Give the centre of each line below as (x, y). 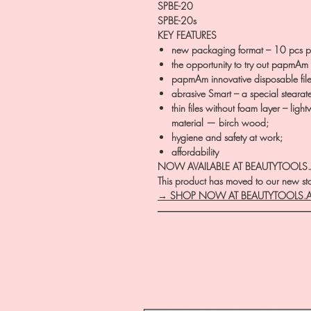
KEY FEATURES (187, 35)
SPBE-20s (177, 20)
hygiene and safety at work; (227, 137)
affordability (195, 152)
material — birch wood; (220, 123)
